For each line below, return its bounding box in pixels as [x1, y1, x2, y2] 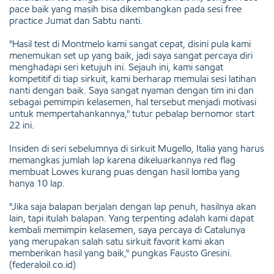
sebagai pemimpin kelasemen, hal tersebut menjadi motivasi [9, 95, 256, 108]
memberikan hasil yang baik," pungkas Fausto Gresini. [9, 246, 232, 259]
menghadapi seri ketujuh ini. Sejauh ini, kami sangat [9, 61, 223, 73]
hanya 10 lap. [9, 177, 65, 189]
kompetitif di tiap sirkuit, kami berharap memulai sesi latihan [9, 72, 256, 84]
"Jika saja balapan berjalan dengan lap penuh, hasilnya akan [9, 200, 256, 212]
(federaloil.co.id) [9, 258, 76, 270]
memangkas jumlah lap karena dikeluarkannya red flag [9, 154, 235, 166]
